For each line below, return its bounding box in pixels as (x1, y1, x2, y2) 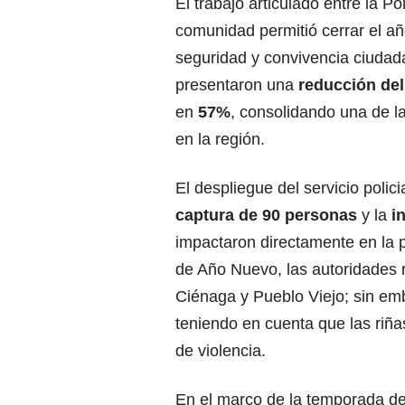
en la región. (175, 130, 265, 148)
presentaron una (175, 76, 298, 94)
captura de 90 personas (175, 206, 357, 224)
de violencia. (175, 342, 266, 360)
